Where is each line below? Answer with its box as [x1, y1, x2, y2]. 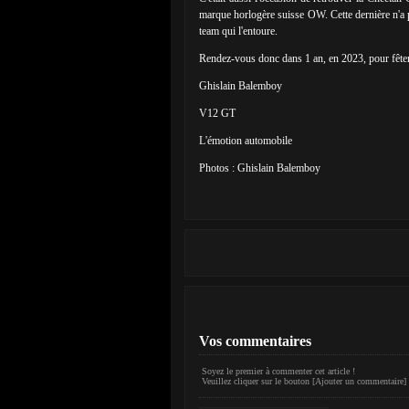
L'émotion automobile [199, 134, 292, 147]
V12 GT [199, 107, 236, 120]
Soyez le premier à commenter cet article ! [202, 366, 355, 376]
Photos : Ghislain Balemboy [199, 162, 320, 174]
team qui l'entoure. [199, 25, 280, 37]
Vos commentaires [199, 333, 311, 349]
